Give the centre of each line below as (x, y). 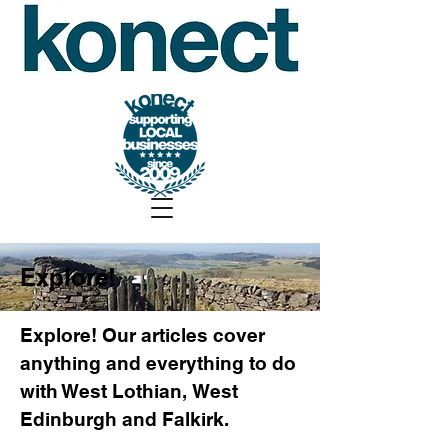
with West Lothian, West (129, 391)
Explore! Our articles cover (142, 335)
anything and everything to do (158, 363)
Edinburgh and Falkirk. (124, 419)
